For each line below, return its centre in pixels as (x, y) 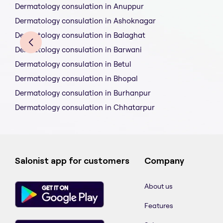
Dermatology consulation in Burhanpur (83, 93)
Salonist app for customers (72, 161)
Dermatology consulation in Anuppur (79, 6)
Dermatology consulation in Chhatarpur (85, 108)
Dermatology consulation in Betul (73, 64)
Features (159, 206)
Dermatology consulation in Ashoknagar (85, 21)
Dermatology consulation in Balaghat (80, 35)
